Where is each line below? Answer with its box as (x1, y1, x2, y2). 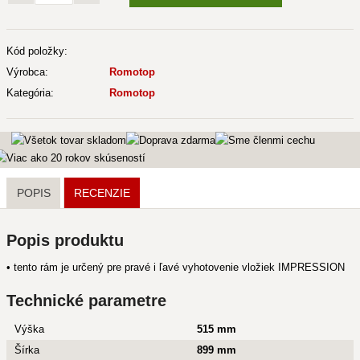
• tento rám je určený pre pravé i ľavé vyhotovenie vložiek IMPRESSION (6, 261, 345, 273)
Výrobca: (6, 66, 48, 78)
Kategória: (6, 87, 54, 99)
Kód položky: (6, 45, 67, 57)
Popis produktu (6, 231, 124, 249)
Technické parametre (6, 292, 166, 309)
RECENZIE (74, 186, 130, 199)
